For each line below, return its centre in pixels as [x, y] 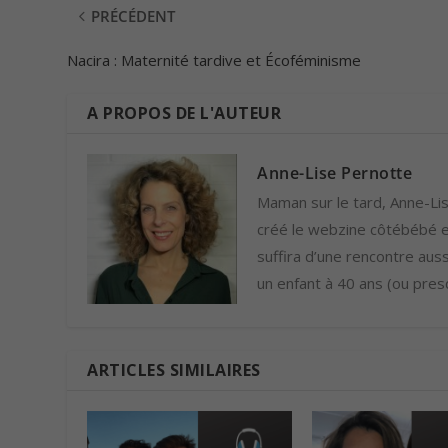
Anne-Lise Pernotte [335, 173]
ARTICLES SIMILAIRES [174, 370]
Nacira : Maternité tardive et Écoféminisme [214, 60]
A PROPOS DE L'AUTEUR [184, 113]
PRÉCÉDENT [133, 16]
